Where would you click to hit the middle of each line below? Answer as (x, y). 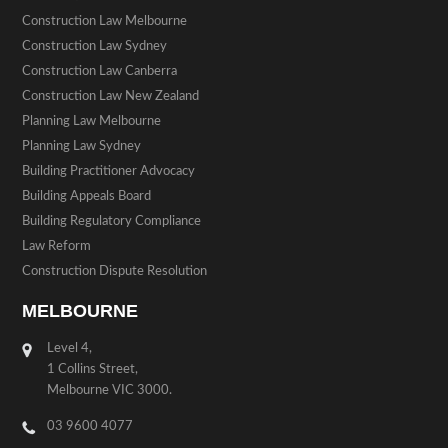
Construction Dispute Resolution (115, 271)
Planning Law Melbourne (92, 121)
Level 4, (70, 348)
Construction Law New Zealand (111, 96)
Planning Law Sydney (82, 146)
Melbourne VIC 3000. (110, 390)
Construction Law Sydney (95, 46)
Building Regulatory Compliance (112, 221)
